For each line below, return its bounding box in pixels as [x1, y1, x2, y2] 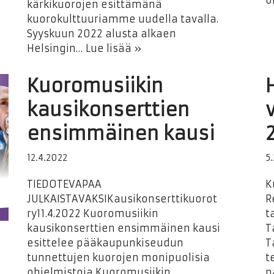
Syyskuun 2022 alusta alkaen [27, 28, 176, 40]
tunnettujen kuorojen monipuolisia [27, 251, 210, 264]
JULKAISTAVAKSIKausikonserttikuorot [27, 193, 217, 205]
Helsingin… [27, 42, 86, 54]
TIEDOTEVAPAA [27, 178, 102, 190]
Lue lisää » [86, 42, 141, 54]
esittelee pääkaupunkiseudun [27, 237, 183, 249]
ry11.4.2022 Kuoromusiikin [27, 207, 158, 220]
